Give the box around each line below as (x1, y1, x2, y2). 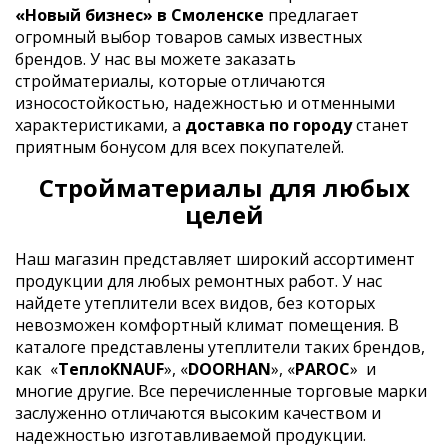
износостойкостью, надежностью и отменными (15, 91, 395, 114)
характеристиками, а (15, 113, 185, 136)
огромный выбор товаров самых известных (15, 25, 362, 48)
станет (352, 113, 409, 136)
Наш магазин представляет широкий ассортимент (15, 247, 415, 270)
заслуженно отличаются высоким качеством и (15, 401, 381, 424)
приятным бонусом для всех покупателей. (15, 135, 344, 158)
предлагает (264, 3, 359, 26)
